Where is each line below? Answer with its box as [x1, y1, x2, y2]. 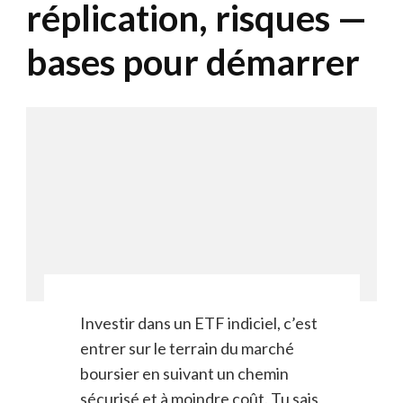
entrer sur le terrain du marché [79, 338, 294, 359]
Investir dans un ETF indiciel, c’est [79, 313, 318, 334]
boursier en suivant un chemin [79, 363, 289, 384]
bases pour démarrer [26, 40, 360, 84]
